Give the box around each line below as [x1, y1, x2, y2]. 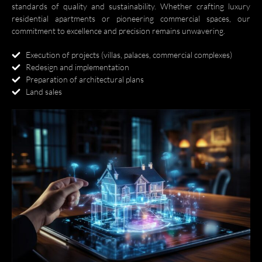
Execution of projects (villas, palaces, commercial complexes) [25, 50, 232, 60]
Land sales [25, 87, 62, 96]
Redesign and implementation [25, 62, 129, 72]
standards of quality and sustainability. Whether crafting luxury [12, 1, 250, 11]
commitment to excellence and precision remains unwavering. [12, 26, 225, 36]
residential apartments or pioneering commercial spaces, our [12, 13, 250, 23]
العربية [12, 19, 39, 39]
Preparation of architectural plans [25, 74, 144, 84]
